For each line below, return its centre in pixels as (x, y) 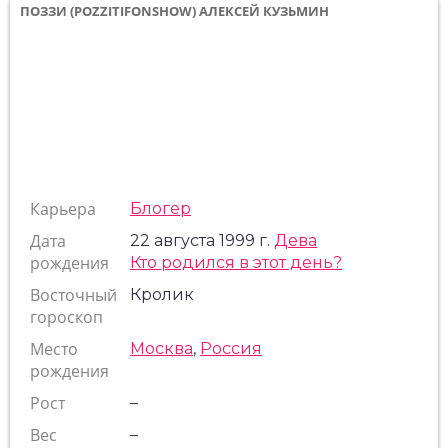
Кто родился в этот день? (236, 262)
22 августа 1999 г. (202, 240)
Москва (161, 348)
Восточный (73, 295)
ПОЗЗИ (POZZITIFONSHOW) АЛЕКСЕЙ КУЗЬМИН (174, 11)
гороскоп (66, 317)
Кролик (162, 294)
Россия (231, 348)
